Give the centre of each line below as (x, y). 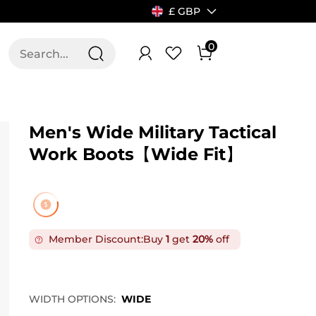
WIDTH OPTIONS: (72, 299)
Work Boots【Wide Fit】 (135, 154)
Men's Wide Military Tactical (152, 132)
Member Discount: (96, 239)
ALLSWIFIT (64, 54)
